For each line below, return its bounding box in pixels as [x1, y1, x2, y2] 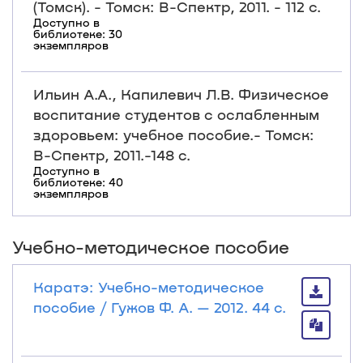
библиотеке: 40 [33, 175, 123, 189]
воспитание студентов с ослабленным [33, 105, 319, 123]
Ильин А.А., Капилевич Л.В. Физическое [33, 85, 329, 103]
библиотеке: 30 [33, 27, 122, 41]
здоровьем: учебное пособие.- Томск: [33, 126, 314, 143]
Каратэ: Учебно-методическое [33, 278, 264, 296]
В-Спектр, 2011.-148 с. [33, 146, 190, 164]
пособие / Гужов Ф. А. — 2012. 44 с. [33, 298, 286, 316]
